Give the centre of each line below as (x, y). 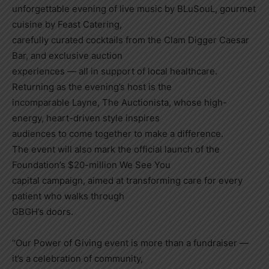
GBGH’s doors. (43, 211)
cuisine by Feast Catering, (67, 24)
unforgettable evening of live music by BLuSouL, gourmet (134, 8)
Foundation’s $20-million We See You (91, 165)
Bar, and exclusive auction (67, 55)
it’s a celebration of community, (77, 258)
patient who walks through (68, 196)
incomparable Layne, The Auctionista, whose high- (119, 102)
